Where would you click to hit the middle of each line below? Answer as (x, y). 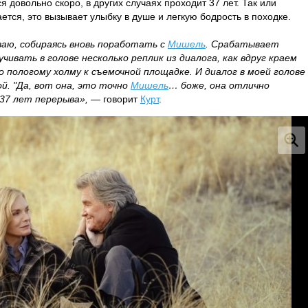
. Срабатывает (242, 44)
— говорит (114, 99)
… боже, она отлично (219, 85)
